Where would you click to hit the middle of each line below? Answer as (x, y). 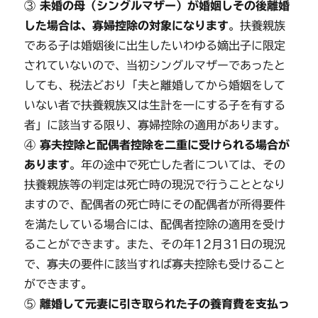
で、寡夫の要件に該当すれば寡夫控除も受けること (155, 264)
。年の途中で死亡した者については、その (178, 165)
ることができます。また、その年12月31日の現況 (155, 244)
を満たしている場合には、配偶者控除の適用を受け (155, 224)
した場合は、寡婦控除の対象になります (127, 26)
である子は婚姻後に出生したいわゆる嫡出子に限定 (155, 45)
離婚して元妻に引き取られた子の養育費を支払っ (163, 304)
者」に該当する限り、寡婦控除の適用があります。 (155, 125)
